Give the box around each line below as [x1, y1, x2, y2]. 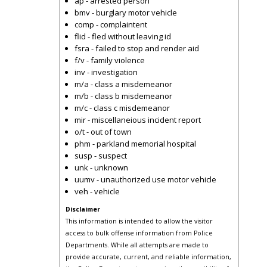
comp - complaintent [74, 19, 147, 30]
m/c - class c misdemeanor [74, 103, 170, 113]
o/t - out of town [74, 126, 132, 137]
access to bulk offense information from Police [66, 229, 213, 237]
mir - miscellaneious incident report [74, 114, 201, 125]
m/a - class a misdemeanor [74, 79, 172, 89]
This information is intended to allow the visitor [66, 217, 213, 225]
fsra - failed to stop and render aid [74, 43, 199, 54]
